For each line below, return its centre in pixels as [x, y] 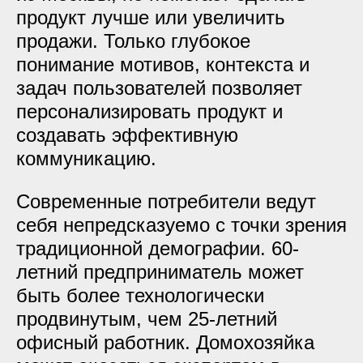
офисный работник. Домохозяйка [165, 342]
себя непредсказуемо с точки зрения [181, 225]
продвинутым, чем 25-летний [147, 319]
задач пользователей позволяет [159, 88]
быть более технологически [140, 295]
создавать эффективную [127, 135]
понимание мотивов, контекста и [163, 64]
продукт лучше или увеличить [151, 17]
